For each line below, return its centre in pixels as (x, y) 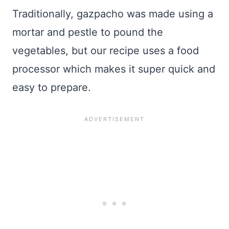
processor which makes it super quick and (114, 69)
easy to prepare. (52, 88)
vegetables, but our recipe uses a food (106, 51)
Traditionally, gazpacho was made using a (113, 14)
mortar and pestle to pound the (88, 32)
